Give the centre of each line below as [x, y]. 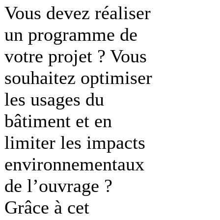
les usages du [54, 99]
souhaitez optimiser [78, 77]
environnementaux [74, 164]
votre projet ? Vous [76, 56]
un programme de [71, 34]
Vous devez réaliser [78, 13]
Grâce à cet [47, 207]
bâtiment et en [58, 121]
